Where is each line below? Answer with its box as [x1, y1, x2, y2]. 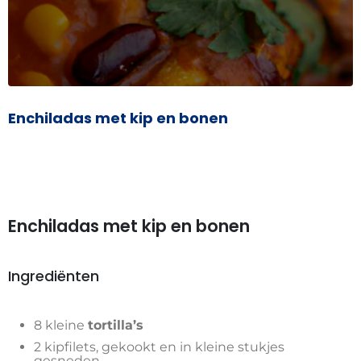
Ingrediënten [8, 266, 99, 287]
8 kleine [34, 317, 88, 334]
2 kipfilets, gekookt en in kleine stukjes [34, 339, 284, 355]
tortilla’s [88, 317, 143, 334]
